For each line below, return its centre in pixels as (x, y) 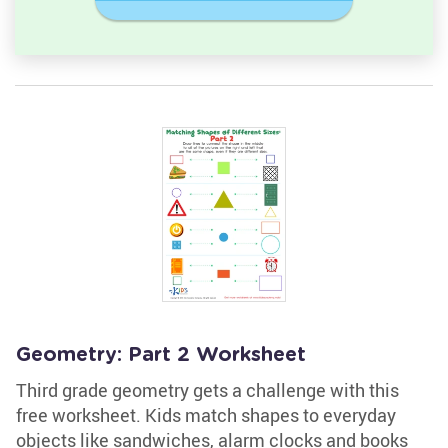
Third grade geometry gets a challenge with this (207, 390)
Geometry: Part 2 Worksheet (161, 355)
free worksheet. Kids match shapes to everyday (206, 415)
